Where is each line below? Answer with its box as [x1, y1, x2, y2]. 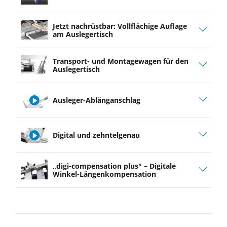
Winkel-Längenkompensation [52, 169, 156, 179]
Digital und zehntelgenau [52, 130, 140, 140]
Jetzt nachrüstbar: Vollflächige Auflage [52, 21, 187, 31]
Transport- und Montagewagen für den [52, 56, 188, 66]
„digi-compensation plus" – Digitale [52, 161, 176, 171]
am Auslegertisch [52, 29, 113, 39]
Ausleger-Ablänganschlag [52, 95, 140, 105]
